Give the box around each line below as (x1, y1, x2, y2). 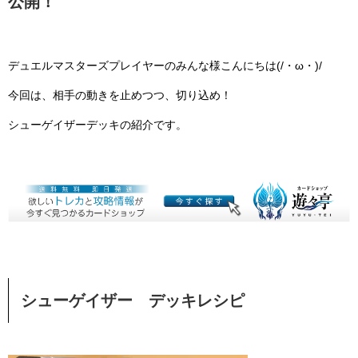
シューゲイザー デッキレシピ (21, 291, 245, 309)
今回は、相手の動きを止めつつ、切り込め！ (8, 88, 232, 101)
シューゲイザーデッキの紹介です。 (8, 117, 187, 131)
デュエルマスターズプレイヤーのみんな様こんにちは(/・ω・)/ (8, 58, 322, 72)
